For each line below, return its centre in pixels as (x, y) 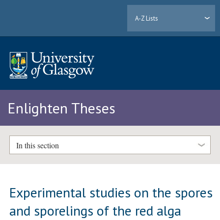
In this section (37, 145)
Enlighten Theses (61, 108)
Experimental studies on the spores (111, 192)
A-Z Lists (147, 18)
